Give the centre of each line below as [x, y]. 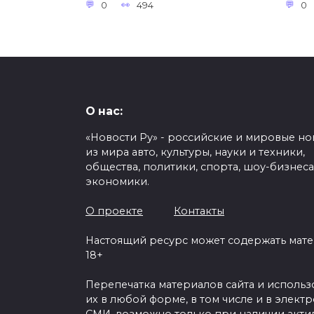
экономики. [117, 182]
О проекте [114, 211]
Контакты [199, 211]
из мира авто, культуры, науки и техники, [195, 152]
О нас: [104, 111]
